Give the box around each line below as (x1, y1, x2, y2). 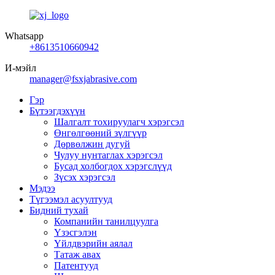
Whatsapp (5, 31, 44, 41)
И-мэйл (5, 63, 36, 73)
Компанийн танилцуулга (54, 216, 158, 227)
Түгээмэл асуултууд (29, 194, 112, 204)
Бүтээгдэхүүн (29, 106, 85, 116)
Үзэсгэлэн (54, 227, 97, 238)
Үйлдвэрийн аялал (54, 238, 133, 249)
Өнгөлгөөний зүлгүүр (54, 128, 147, 138)
